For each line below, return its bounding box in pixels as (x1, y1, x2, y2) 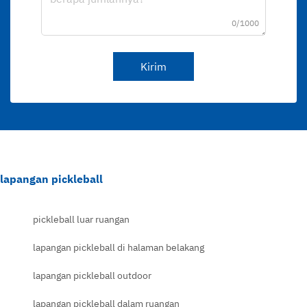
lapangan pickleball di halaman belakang (33, 241, 204, 254)
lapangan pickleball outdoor (33, 269, 151, 282)
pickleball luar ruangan (33, 212, 130, 225)
